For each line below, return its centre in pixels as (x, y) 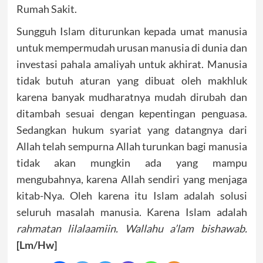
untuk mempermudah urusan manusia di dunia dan (131, 48)
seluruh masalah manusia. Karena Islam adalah (131, 212)
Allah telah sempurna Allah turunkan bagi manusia (131, 146)
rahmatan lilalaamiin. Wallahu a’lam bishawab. (131, 228)
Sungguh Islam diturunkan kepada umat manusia (131, 31)
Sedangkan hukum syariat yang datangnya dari (131, 130)
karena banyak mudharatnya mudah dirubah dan (131, 97)
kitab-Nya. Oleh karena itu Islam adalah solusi (131, 195)
